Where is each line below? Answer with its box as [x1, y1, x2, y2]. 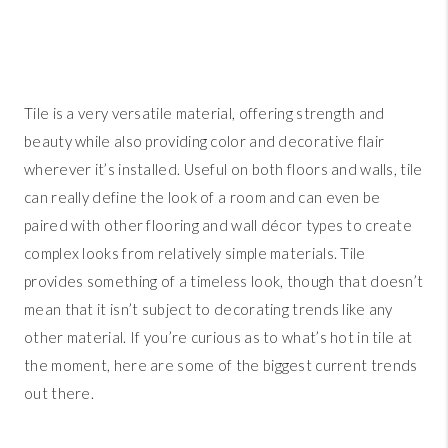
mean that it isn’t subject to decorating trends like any [24, 300, 393, 319]
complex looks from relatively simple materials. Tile [24, 244, 366, 263]
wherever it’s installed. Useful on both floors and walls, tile [24, 160, 423, 179]
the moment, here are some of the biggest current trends [24, 356, 418, 375]
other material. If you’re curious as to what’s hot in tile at [24, 328, 413, 347]
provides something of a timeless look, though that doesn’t [24, 272, 424, 291]
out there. [24, 384, 94, 403]
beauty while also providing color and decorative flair [24, 132, 385, 151]
